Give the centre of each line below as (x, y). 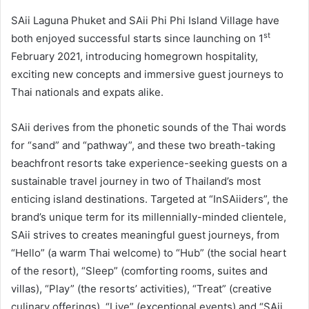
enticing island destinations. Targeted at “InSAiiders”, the (150, 199)
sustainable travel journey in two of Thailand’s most (136, 181)
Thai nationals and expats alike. (87, 92)
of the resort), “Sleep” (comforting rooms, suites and (139, 270)
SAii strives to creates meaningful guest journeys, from (145, 235)
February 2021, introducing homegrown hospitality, (134, 56)
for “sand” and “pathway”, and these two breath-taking (143, 145)
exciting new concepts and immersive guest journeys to (147, 74)
